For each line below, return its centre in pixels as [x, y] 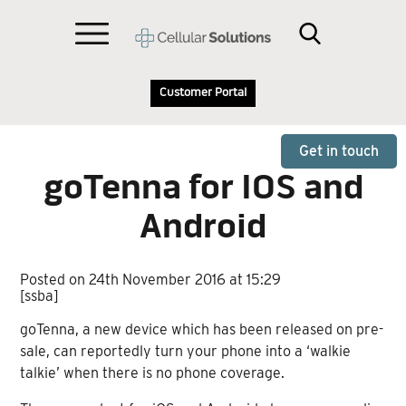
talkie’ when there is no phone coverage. [153, 372]
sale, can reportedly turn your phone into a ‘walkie [186, 351]
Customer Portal [203, 93]
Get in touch [339, 151]
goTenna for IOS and [203, 190]
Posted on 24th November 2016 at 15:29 [151, 279]
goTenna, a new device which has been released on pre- [202, 329]
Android [203, 229]
